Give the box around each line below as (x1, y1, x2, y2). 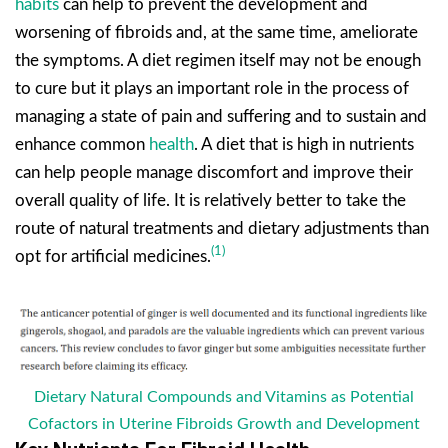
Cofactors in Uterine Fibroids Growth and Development (28, 415, 420, 432)
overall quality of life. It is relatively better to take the (15, 191, 406, 209)
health (149, 135, 194, 153)
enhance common (15, 135, 149, 153)
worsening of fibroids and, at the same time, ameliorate (15, 23, 418, 41)
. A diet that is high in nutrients (194, 135, 414, 153)
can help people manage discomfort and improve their (15, 163, 413, 181)
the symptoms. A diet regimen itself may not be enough (15, 51, 421, 69)
